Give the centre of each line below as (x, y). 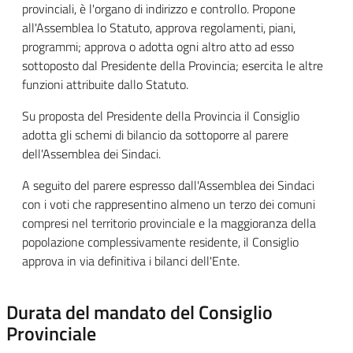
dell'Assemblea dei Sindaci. (91, 154)
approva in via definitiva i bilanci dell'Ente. (131, 261)
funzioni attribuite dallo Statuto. (105, 84)
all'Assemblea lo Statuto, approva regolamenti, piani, (159, 28)
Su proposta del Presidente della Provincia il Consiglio (161, 116)
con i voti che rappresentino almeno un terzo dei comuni (169, 204)
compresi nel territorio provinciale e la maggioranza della (169, 223)
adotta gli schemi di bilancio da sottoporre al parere (155, 135)
